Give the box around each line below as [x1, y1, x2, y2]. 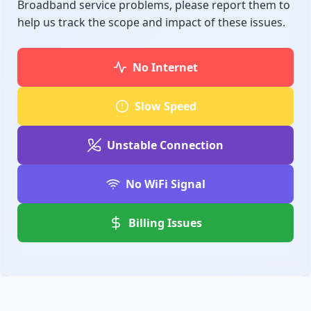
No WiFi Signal [125, 176, 205, 192]
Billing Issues [128, 215, 202, 231]
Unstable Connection [107, 137, 224, 153]
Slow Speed [134, 99, 196, 115]
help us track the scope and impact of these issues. [17, 15, 285, 31]
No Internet [132, 60, 199, 76]
